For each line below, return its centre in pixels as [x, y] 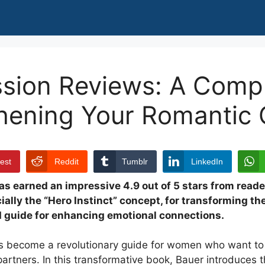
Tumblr [135, 161]
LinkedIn [207, 161]
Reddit [67, 161]
